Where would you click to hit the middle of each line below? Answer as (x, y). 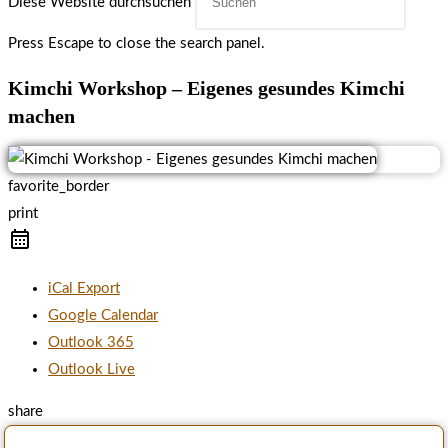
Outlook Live (91, 370)
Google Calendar (103, 316)
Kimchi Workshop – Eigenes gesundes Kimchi (206, 87)
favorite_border (58, 187)
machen (41, 115)
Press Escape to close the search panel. (136, 43)
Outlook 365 (91, 343)
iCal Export (84, 289)
